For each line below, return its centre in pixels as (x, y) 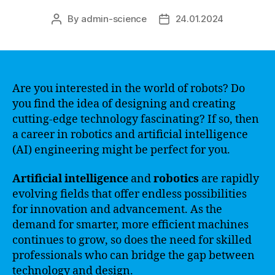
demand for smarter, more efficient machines (130, 225)
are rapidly (229, 179)
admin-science (114, 18)
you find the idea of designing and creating (124, 104)
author (70, 33)
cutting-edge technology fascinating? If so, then (136, 119)
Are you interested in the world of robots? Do (129, 88)
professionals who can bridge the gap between (134, 256)
